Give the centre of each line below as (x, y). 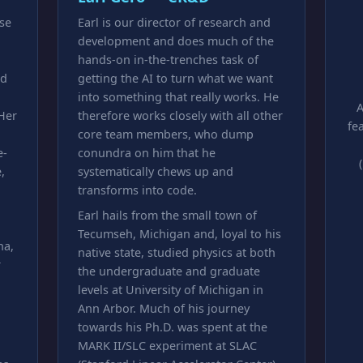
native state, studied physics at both (176, 252)
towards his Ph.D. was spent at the (172, 327)
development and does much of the (175, 41)
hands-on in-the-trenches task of (168, 60)
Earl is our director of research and (174, 22)
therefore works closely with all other (180, 115)
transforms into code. (137, 190)
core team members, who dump (165, 134)
